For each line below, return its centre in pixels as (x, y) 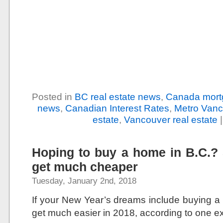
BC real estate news (118, 97)
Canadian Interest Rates (117, 108)
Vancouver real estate (171, 119)
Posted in (53, 97)
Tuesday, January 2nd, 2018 (84, 181)
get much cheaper (85, 167)
